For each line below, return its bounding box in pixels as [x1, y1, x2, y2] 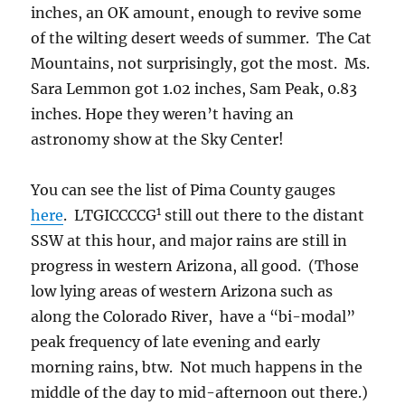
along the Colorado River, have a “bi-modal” [31, 307, 356, 325]
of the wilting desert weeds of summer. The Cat [31, 29, 372, 47]
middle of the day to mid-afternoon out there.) [31, 383, 369, 401]
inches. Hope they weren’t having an [31, 105, 295, 123]
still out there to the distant [161, 206, 365, 224]
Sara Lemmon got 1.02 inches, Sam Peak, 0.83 [31, 80, 358, 98]
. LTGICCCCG [63, 206, 157, 224]
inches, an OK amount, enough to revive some [31, 4, 363, 22]
